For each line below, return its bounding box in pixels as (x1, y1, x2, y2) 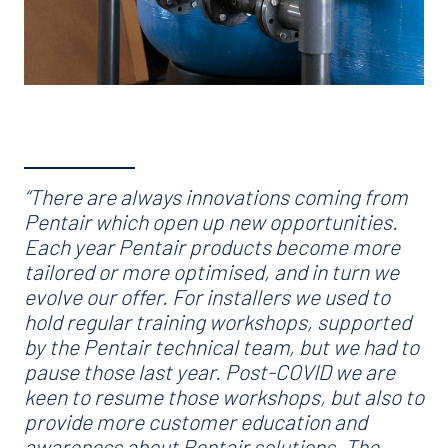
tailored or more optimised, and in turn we (24, 258, 399, 284)
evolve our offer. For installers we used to (24, 283, 390, 309)
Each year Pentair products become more (24, 233, 400, 259)
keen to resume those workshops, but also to (24, 383, 424, 409)
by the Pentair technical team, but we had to (24, 333, 419, 359)
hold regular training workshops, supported (24, 308, 411, 334)
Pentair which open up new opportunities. (24, 208, 398, 234)
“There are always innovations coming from (24, 183, 408, 209)
